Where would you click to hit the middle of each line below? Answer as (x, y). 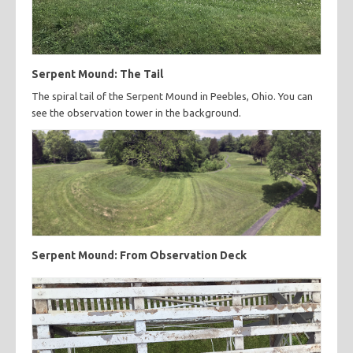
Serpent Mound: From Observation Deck (139, 255)
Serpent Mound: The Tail (97, 74)
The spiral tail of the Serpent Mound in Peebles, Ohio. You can (172, 96)
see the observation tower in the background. (136, 113)
